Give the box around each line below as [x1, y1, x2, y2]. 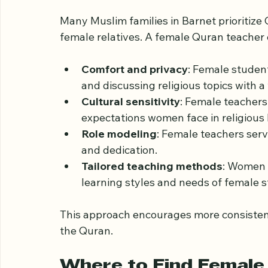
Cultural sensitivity [81, 146, 180, 160]
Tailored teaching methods [81, 211, 223, 225]
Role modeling [81, 178, 157, 193]
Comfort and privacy [81, 114, 188, 128]
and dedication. [81, 194, 157, 209]
